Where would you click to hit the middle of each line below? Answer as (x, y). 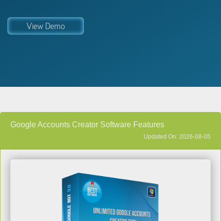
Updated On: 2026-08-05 (177, 137)
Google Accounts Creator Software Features (87, 125)
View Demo (46, 26)
